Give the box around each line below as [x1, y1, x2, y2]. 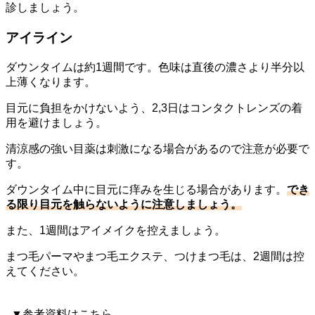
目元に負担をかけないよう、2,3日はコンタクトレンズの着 [6, 101, 302, 114]
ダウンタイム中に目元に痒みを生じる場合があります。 [6, 183, 287, 195]
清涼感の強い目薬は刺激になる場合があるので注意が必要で [6, 142, 309, 155]
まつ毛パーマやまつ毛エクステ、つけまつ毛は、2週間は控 [6, 250, 304, 262]
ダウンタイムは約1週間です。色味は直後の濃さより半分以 [6, 60, 304, 73]
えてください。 [6, 264, 84, 277]
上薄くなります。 [6, 75, 96, 88]
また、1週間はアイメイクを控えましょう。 [6, 224, 226, 236]
